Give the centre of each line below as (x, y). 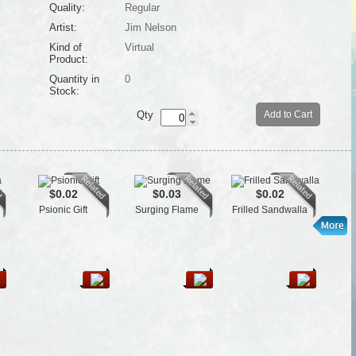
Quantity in (74, 79)
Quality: (67, 8)
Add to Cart (288, 114)
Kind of (65, 47)
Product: (68, 59)
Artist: (63, 27)
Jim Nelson (150, 27)
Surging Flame (166, 210)
